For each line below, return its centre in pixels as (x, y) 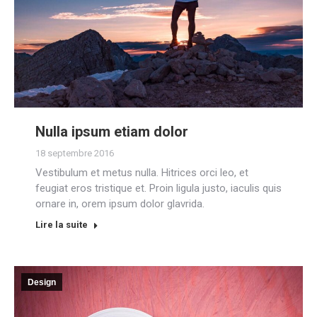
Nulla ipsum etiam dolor (112, 131)
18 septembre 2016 (75, 153)
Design (42, 282)
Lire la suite (62, 224)
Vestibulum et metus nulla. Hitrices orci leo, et (142, 172)
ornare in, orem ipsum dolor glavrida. (120, 203)
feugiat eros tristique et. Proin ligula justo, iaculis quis (158, 188)
